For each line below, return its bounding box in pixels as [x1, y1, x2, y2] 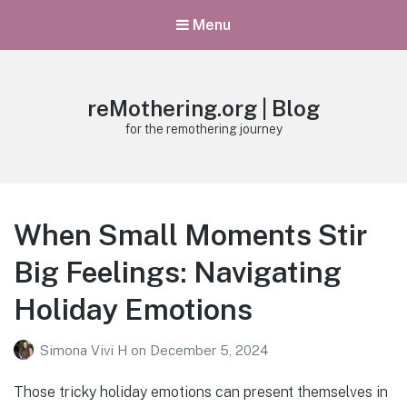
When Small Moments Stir [14, 218, 367, 253]
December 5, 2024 [150, 342, 268, 358]
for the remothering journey [124, 122, 283, 137]
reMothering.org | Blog [87, 95, 320, 122]
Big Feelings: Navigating [14, 255, 342, 290]
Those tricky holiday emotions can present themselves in [14, 382, 388, 401]
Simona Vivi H [40, 342, 131, 358]
